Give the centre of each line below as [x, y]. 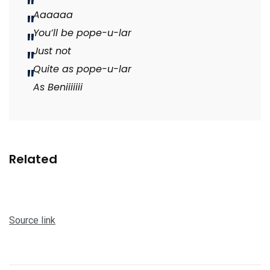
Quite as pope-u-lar [82, 69]
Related [33, 159]
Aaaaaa [53, 15]
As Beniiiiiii [58, 87]
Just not [52, 51]
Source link [32, 221]
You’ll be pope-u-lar [82, 33]
